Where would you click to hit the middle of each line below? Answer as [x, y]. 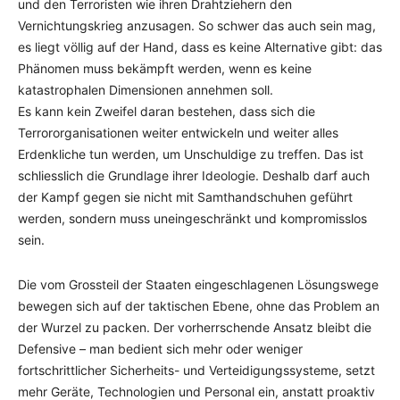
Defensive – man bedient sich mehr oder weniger [160, 349]
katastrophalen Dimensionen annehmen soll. [146, 90]
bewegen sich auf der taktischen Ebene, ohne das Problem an [199, 306]
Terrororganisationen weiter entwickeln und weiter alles [178, 133]
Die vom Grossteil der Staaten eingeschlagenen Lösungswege [198, 284]
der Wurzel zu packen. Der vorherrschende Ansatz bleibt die [195, 327]
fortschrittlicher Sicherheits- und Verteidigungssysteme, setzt [196, 370]
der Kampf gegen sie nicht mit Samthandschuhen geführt [185, 197]
